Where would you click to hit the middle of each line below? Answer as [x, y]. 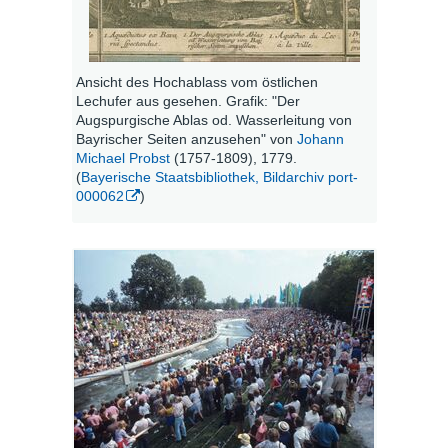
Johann [320, 139]
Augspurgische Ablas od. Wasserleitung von [213, 120]
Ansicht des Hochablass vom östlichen [196, 82]
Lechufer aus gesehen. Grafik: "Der [187, 101]
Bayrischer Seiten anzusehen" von [186, 139]
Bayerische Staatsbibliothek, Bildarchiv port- [219, 177]
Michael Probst [122, 158]
